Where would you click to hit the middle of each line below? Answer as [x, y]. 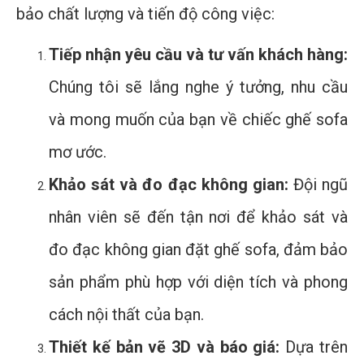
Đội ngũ [318, 184]
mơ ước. [78, 152]
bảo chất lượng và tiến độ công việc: [145, 13]
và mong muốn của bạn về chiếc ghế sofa [198, 119]
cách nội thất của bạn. [126, 314]
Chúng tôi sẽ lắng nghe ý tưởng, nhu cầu [198, 87]
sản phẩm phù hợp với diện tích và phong [198, 282]
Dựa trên [314, 347]
